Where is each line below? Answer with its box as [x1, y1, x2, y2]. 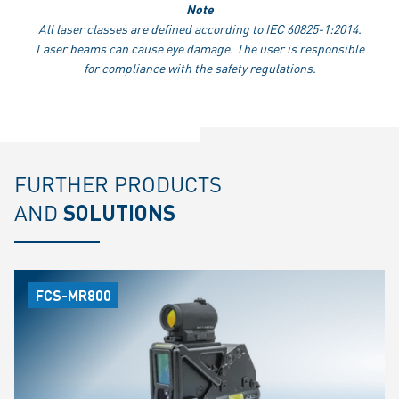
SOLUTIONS [63, 199, 175, 227]
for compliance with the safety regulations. [83, 60, 316, 77]
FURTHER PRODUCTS [14, 170, 222, 199]
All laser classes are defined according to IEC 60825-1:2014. [37, 20, 362, 37]
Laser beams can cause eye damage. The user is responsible [35, 40, 364, 57]
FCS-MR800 [36, 286, 111, 305]
